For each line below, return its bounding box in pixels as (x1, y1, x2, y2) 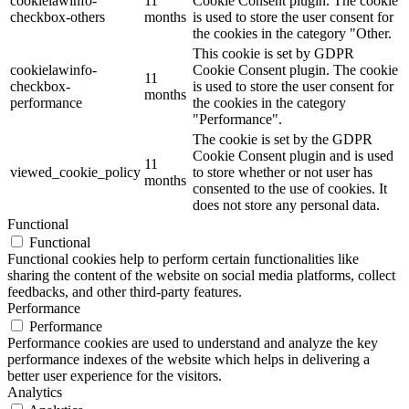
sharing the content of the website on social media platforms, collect (7, 267, 395, 284)
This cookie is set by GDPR (193, 46, 354, 62)
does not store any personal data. (193, 197, 380, 214)
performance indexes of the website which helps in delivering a (7, 351, 370, 368)
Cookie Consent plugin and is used (193, 148, 393, 164)
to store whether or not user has (193, 164, 372, 181)
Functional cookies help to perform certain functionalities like (7, 251, 359, 267)
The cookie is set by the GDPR (193, 131, 372, 148)
